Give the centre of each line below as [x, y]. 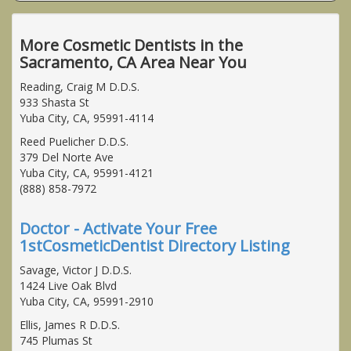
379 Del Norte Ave [67, 157]
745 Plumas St [56, 340]
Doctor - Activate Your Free [118, 228]
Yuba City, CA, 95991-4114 [87, 118]
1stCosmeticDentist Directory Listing [155, 245]
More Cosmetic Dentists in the [131, 45]
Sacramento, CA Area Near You [133, 62]
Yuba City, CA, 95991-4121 [87, 172]
